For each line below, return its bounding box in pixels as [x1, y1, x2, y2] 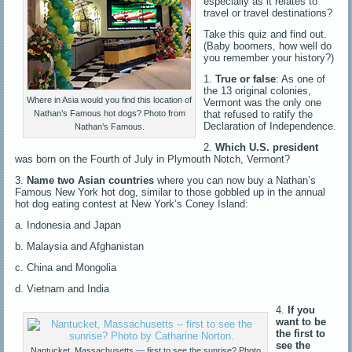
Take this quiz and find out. [203, 27, 328, 40]
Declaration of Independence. [203, 119, 337, 132]
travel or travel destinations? [203, 6, 333, 19]
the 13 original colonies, [203, 84, 312, 97]
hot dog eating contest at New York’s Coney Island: [15, 197, 249, 210]
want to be [276, 315, 327, 328]
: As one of [276, 72, 326, 85]
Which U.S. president [215, 141, 319, 153]
